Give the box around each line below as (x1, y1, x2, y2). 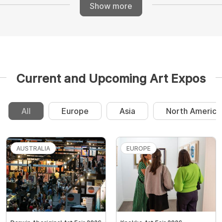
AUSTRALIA (16, 145, 50, 153)
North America (166, 106, 221, 116)
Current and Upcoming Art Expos (16, 71, 206, 86)
